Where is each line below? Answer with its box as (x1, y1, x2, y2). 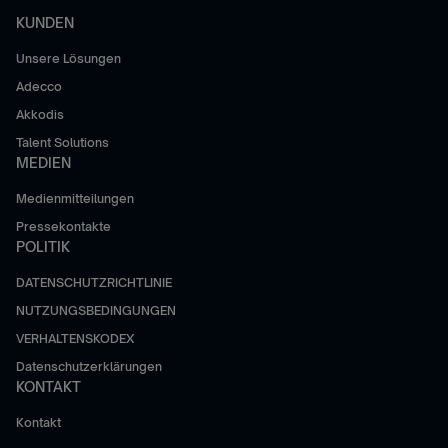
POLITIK (16, 238, 70, 255)
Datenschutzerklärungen (16, 359, 162, 374)
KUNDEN (16, 14, 74, 31)
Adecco (16, 79, 62, 94)
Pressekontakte (16, 219, 111, 234)
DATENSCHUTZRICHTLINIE (16, 275, 172, 290)
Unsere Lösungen (16, 51, 121, 66)
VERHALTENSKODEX (16, 331, 134, 346)
